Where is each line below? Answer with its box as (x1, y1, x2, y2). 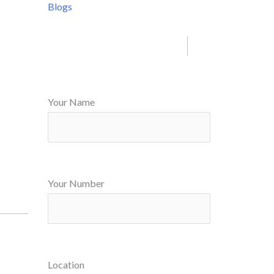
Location (48, 259, 84, 271)
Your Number (48, 177, 105, 190)
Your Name (48, 96, 95, 108)
